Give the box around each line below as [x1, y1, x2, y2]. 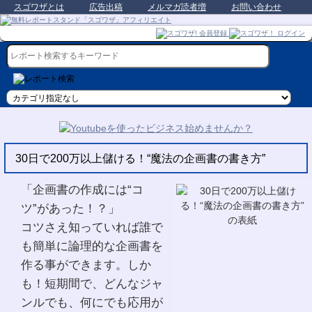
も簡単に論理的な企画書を [21, 238, 163, 253]
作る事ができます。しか [21, 257, 151, 272]
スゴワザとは [14, 2, 64, 12]
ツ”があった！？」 [21, 201, 123, 215]
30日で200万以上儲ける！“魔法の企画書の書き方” [15, 152, 266, 164]
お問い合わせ [231, 2, 281, 12]
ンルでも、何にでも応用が [21, 295, 163, 309]
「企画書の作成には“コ [21, 182, 143, 196]
